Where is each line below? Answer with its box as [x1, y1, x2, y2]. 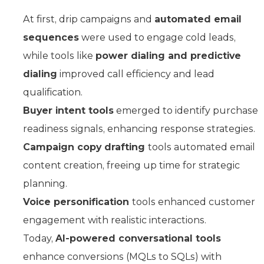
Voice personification [23, 196, 132, 208]
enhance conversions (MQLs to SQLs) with [23, 251, 222, 263]
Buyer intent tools [23, 105, 114, 117]
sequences [23, 32, 79, 44]
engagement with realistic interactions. [23, 214, 209, 226]
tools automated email [148, 141, 255, 153]
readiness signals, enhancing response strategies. [23, 123, 258, 135]
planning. [23, 178, 70, 190]
